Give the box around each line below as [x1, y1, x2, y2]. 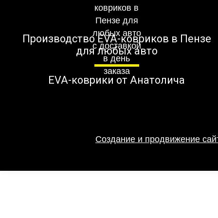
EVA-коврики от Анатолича [48, 74, 185, 87]
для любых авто [75, 45, 158, 57]
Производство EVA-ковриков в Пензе [22, 33, 211, 45]
